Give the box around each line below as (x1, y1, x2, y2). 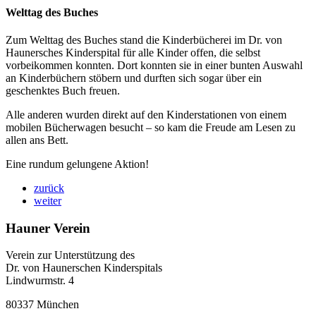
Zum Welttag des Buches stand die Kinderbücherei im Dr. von (6, 33, 282, 46)
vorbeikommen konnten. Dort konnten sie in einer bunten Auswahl (6, 59, 303, 71)
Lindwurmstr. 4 (6, 274, 74, 287)
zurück (34, 181, 64, 194)
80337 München (6, 298, 79, 311)
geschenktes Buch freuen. (6, 84, 120, 97)
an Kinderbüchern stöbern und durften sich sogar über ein (6, 71, 262, 84)
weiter (34, 194, 61, 207)
